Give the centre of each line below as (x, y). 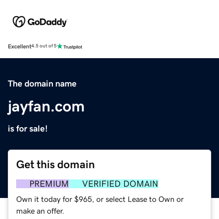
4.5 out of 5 (44, 46)
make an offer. (40, 210)
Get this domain (55, 164)
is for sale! (28, 128)
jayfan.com (46, 106)
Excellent (20, 46)
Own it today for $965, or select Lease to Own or (100, 199)
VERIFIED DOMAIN (120, 184)
